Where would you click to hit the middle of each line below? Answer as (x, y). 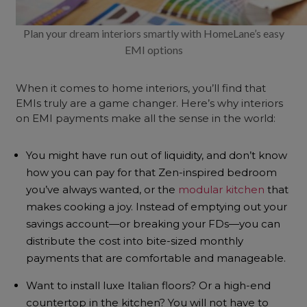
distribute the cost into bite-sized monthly (135, 241)
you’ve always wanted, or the (102, 189)
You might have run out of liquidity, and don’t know (157, 155)
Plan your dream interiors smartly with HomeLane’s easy (153, 33)
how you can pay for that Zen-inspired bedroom (152, 172)
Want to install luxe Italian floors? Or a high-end (149, 285)
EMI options (153, 50)
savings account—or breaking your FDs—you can (153, 224)
